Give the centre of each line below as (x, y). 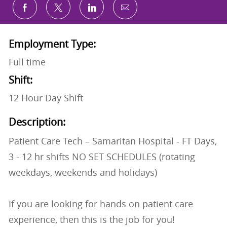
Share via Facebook (65, 11)
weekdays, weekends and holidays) (83, 173)
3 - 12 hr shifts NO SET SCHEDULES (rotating (102, 157)
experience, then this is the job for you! (91, 220)
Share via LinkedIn (130, 11)
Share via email (160, 11)
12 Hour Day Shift (46, 98)
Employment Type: (52, 44)
